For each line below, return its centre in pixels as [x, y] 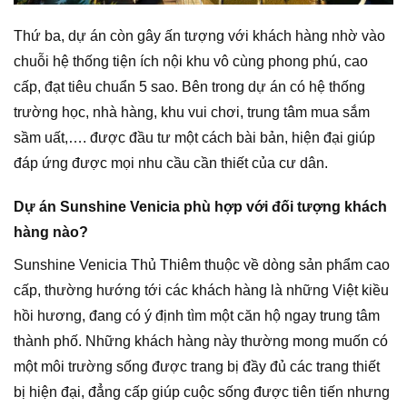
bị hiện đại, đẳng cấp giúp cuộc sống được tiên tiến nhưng [202, 392]
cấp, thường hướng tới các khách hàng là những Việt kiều [201, 291]
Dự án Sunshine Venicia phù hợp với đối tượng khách [200, 207]
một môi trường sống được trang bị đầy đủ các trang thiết [197, 367]
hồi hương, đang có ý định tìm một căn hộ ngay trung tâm [197, 316]
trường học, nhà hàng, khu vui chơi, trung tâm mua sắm [192, 112]
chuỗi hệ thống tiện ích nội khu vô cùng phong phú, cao [191, 61]
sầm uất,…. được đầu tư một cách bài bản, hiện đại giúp [194, 137]
